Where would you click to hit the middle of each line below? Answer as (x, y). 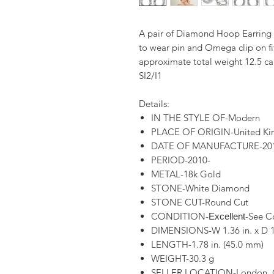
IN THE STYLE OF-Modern (206, 118)
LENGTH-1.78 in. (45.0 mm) (207, 245)
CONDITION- (180, 217)
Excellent (227, 217)
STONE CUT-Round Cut (200, 202)
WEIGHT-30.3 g (183, 259)
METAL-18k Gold (186, 174)
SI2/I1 (150, 76)
